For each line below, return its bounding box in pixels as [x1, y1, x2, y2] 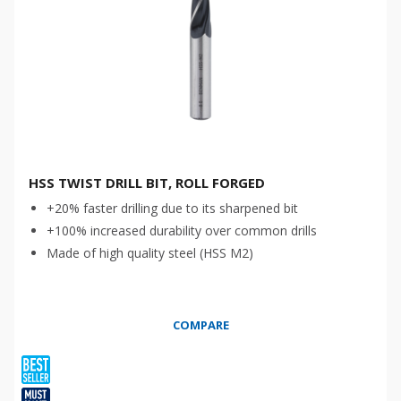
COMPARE [172, 317, 229, 333]
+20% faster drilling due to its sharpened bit [47, 200, 298, 217]
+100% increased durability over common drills [47, 222, 317, 239]
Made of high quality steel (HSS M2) [47, 244, 253, 261]
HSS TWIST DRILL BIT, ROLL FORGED [29, 174, 265, 192]
